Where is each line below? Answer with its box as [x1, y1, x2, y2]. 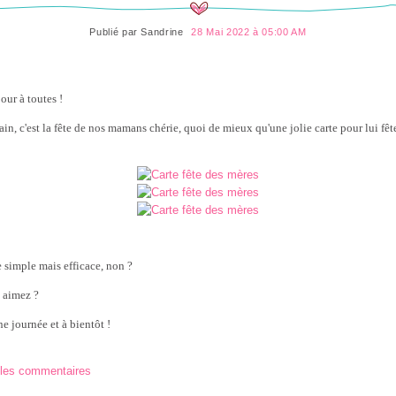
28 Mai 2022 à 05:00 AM [191, 27, 307, 37]
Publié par [89, 27, 141, 37]
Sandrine [141, 27, 184, 37]
